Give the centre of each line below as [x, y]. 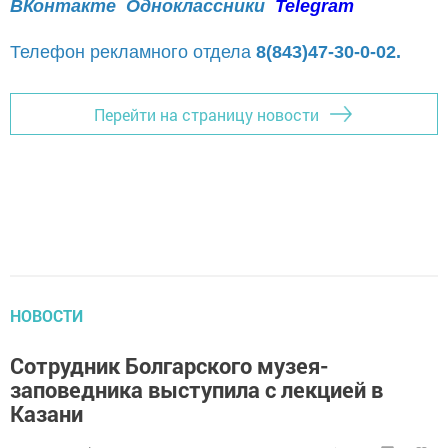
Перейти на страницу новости [206, 114]
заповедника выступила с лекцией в [196, 390]
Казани [46, 414]
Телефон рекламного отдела [133, 52]
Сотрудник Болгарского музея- [169, 366]
